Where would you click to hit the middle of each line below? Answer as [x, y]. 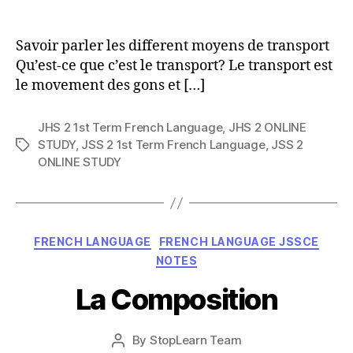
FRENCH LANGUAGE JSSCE [239, 242]
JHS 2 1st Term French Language [130, 127]
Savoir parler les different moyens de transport [173, 46]
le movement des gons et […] [110, 85]
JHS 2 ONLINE [267, 127]
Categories [211, 238]
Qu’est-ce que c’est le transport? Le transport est [174, 66]
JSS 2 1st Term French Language [173, 145]
